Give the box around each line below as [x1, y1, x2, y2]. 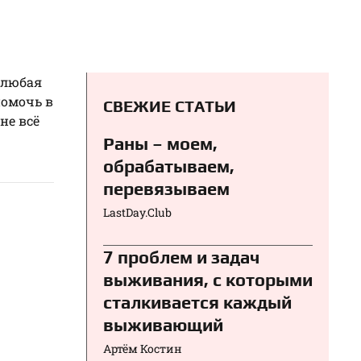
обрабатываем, [103, 155, 234, 176]
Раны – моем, [103, 132, 218, 154]
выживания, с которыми [103, 268, 313, 290]
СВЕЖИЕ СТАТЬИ [103, 96, 236, 115]
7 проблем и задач [103, 246, 259, 268]
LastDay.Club [103, 204, 172, 220]
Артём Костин [103, 340, 182, 356]
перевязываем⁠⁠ [103, 177, 230, 199]
